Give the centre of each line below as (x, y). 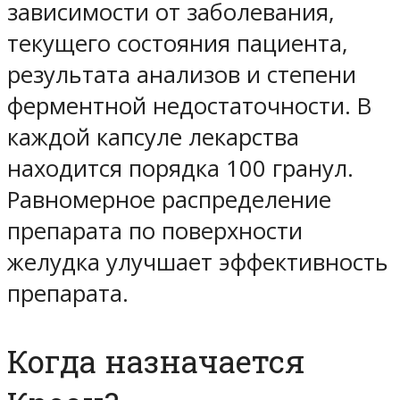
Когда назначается (156, 362)
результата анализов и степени (182, 75)
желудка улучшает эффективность (198, 262)
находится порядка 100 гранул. (180, 169)
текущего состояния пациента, (178, 44)
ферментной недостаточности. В (189, 106)
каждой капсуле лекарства (153, 137)
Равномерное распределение (169, 200)
